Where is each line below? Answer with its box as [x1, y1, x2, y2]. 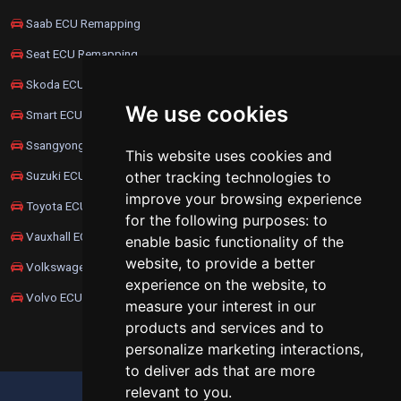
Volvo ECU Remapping [23, 289, 145, 304]
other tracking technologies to [125, 168, 331, 186]
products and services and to [125, 319, 324, 337]
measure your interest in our [125, 297, 316, 315]
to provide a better [186, 254, 315, 272]
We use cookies [125, 101, 288, 127]
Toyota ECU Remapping [23, 198, 150, 213]
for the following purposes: [125, 211, 313, 229]
